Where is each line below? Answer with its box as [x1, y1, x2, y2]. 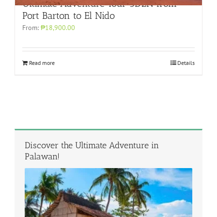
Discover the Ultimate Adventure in [25, 139, 159, 151]
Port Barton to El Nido [22, 9, 115, 21]
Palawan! [25, 151, 60, 162]
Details [177, 59, 195, 66]
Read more [29, 59, 55, 66]
